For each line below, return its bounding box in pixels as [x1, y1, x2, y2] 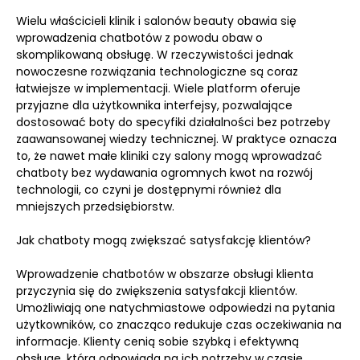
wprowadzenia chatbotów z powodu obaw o [16, 30, 263, 46]
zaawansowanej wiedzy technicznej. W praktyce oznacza [16, 131, 337, 147]
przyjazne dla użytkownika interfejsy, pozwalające [16, 97, 292, 113]
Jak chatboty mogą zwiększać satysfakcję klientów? [16, 232, 311, 248]
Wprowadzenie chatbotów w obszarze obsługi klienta [16, 266, 313, 282]
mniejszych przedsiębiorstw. [16, 198, 174, 215]
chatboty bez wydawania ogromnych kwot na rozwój [16, 165, 313, 181]
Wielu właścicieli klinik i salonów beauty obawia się [16, 13, 297, 29]
